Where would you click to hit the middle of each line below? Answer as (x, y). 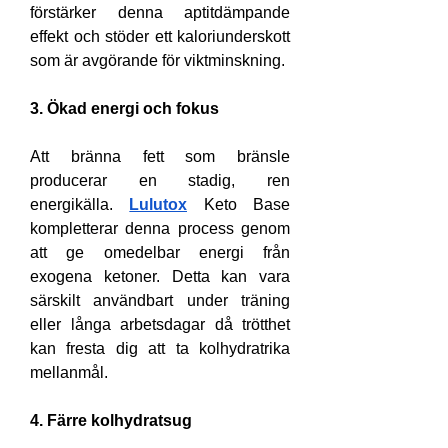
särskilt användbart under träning (160, 300)
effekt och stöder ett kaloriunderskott (160, 36)
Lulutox (158, 204)
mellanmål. (69, 372)
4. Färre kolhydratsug (111, 420)
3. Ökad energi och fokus (124, 108)
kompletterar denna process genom (160, 228)
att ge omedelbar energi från (160, 252)
